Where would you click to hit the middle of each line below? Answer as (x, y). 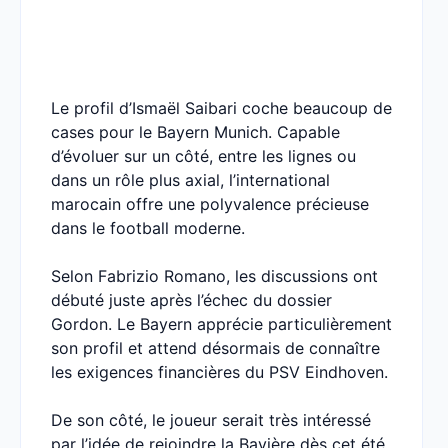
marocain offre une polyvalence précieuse (210, 204)
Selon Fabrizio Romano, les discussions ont (214, 276)
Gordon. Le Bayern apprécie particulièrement (221, 324)
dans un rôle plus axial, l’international (190, 180)
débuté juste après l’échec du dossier (191, 300)
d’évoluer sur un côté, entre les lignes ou (203, 156)
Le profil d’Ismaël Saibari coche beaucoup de (221, 108)
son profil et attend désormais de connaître (215, 348)
